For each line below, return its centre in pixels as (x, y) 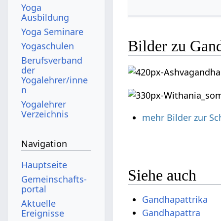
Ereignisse (43, 213)
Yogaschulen (48, 46)
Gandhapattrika (175, 200)
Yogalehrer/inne (55, 80)
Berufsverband (52, 60)
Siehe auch (162, 175)
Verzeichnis (45, 114)
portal (34, 189)
